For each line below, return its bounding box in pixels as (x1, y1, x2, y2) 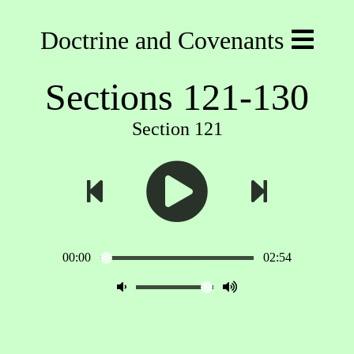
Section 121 (131, 119, 223, 139)
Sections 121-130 (45, 76, 309, 118)
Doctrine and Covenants (40, 26, 284, 55)
